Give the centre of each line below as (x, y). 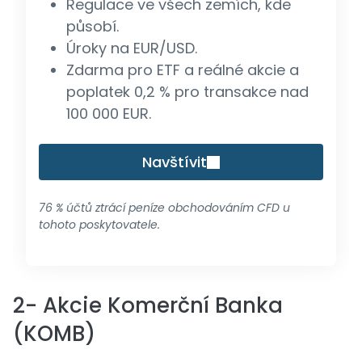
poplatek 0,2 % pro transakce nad (187, 92)
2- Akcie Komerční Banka (148, 305)
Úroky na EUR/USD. (131, 48)
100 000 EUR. (108, 114)
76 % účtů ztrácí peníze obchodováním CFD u (164, 208)
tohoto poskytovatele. (99, 225)
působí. (92, 26)
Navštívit (175, 162)
